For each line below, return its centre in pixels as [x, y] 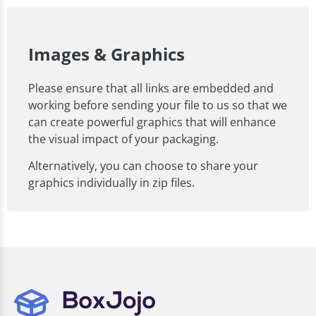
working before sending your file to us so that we [158, 105]
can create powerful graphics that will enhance [152, 122]
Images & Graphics [107, 54]
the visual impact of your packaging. [123, 139]
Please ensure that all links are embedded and [151, 88]
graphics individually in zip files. [111, 182]
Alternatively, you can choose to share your [143, 165]
